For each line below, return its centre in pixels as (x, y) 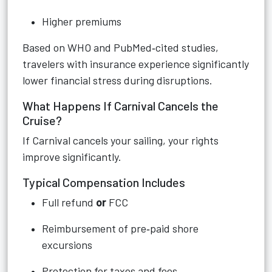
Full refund (69, 202)
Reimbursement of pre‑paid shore (120, 228)
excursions (67, 245)
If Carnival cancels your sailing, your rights (121, 140)
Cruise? (42, 120)
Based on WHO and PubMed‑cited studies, (121, 47)
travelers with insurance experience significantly (136, 64)
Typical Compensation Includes (104, 182)
